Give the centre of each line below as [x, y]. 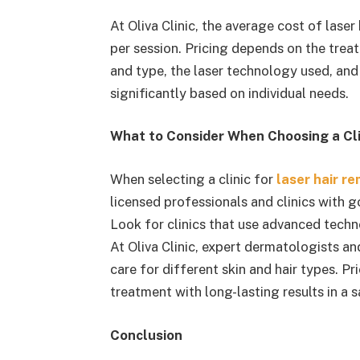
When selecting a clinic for [193, 179]
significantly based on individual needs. [229, 93]
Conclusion [146, 335]
